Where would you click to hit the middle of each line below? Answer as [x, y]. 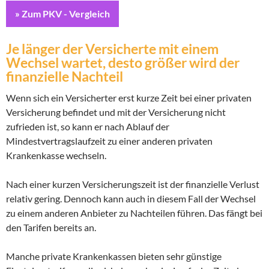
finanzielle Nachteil [65, 76]
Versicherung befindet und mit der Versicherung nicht [116, 112]
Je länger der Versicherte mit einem [112, 49]
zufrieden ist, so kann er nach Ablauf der [88, 126]
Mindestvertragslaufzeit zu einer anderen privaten [109, 141]
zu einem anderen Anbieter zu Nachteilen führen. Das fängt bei [134, 213]
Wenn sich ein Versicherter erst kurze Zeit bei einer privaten [129, 98]
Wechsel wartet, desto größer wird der [123, 62]
